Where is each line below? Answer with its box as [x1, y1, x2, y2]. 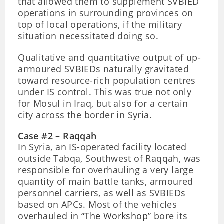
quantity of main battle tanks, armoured [18, 175, 193, 187]
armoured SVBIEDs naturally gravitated [18, 63, 189, 75]
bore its [151, 210, 188, 222]
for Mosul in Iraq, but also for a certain [18, 97, 188, 109]
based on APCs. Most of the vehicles [18, 198, 177, 210]
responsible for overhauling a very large [18, 164, 194, 176]
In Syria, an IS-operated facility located [18, 141, 187, 153]
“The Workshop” [81, 210, 151, 222]
